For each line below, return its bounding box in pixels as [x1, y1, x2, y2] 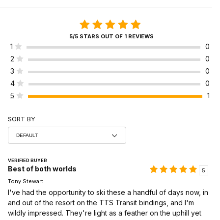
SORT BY [8, 114, 35, 123]
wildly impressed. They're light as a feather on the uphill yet [8, 209, 201, 218]
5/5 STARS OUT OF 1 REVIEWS [69, 32, 154, 40]
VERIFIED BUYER [8, 158, 47, 164]
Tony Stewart [8, 178, 43, 185]
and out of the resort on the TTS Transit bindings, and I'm [8, 198, 194, 207]
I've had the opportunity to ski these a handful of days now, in [8, 188, 208, 197]
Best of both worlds [8, 165, 77, 173]
